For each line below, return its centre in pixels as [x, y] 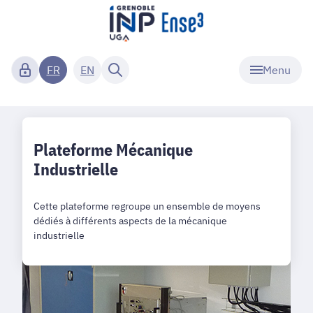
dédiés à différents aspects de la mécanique [130, 220]
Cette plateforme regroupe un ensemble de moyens [147, 206]
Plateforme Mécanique [113, 150]
